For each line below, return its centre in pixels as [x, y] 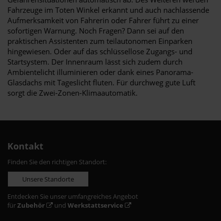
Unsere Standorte [48, 179]
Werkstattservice [95, 205]
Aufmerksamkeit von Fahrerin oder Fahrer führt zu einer [103, 20]
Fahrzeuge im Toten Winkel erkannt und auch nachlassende [108, 10]
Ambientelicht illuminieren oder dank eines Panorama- [100, 72]
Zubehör [31, 205]
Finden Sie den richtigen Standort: [57, 162]
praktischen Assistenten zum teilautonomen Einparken [100, 41]
